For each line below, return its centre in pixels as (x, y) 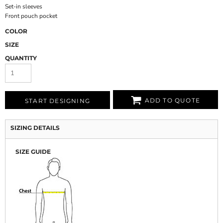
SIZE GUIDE (33, 152)
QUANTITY (21, 58)
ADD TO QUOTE (172, 100)
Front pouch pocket (31, 16)
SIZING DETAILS (35, 128)
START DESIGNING (57, 101)
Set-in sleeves (23, 7)
